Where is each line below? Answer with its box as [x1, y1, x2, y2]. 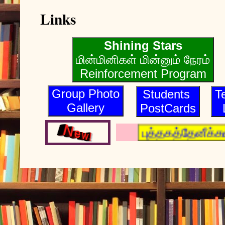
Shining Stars [103, 38, 182, 52]
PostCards [140, 101, 196, 115]
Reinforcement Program [79, 66, 206, 80]
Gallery [66, 100, 104, 115]
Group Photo [51, 86, 120, 100]
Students [142, 87, 193, 101]
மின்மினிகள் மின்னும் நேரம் [76, 52, 210, 66]
